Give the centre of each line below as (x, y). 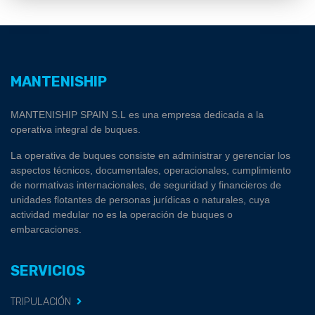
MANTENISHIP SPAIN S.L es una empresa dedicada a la (137, 115)
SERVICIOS (48, 271)
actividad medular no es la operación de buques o (122, 215)
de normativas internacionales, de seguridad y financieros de (146, 185)
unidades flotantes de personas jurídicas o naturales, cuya (140, 200)
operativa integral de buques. (76, 130)
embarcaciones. (46, 230)
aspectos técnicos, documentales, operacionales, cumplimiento (151, 171)
